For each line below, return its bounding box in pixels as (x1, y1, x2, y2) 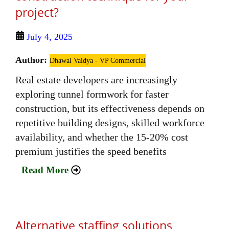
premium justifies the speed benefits (15, 146, 167, 157)
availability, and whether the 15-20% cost (15, 131, 188, 143)
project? (15, 4, 59, 21)
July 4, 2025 (27, 32, 73, 42)
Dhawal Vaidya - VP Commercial (50, 57, 146, 65)
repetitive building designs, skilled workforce (15, 117, 204, 129)
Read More (21, 165, 68, 176)
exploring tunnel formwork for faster (15, 88, 169, 100)
